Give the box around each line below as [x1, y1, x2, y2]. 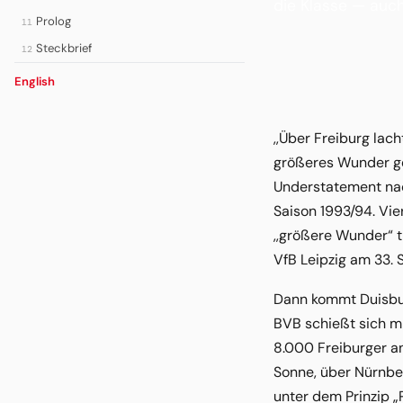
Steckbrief [35, 40, 92, 56]
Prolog [35, 13, 71, 29]
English [14, 74, 55, 89]
